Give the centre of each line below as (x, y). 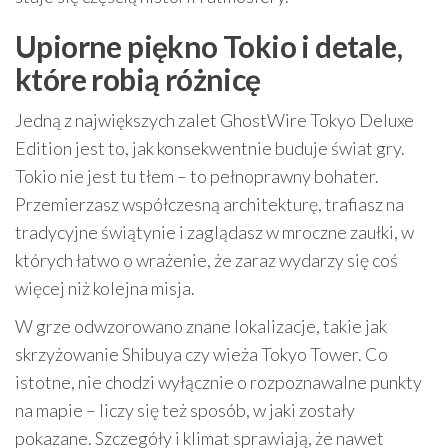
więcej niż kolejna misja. (105, 288)
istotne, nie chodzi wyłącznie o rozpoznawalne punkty (218, 382)
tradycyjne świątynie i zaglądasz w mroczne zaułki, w (214, 232)
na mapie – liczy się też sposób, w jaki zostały (185, 410)
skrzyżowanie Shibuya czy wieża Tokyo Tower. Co (201, 354)
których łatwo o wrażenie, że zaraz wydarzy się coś (206, 260)
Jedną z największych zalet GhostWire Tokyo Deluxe (214, 120)
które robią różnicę (138, 79)
